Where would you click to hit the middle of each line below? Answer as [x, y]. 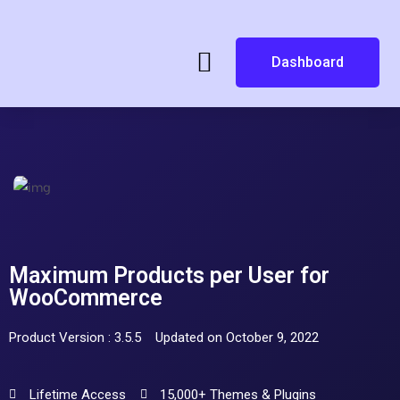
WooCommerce [86, 298]
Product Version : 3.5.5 [75, 338]
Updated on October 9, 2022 [237, 338]
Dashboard [307, 62]
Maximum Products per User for [169, 276]
